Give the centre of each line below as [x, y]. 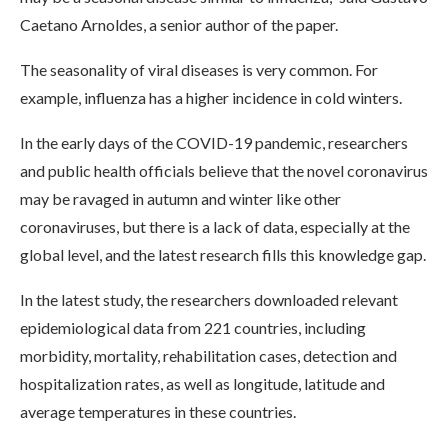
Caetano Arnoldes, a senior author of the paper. [179, 24]
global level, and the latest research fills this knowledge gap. [223, 254]
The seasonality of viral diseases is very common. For [199, 69]
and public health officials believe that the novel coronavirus [224, 170]
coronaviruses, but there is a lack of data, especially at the [215, 226]
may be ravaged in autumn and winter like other [180, 198]
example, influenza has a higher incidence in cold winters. [211, 97]
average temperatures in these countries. [158, 411]
